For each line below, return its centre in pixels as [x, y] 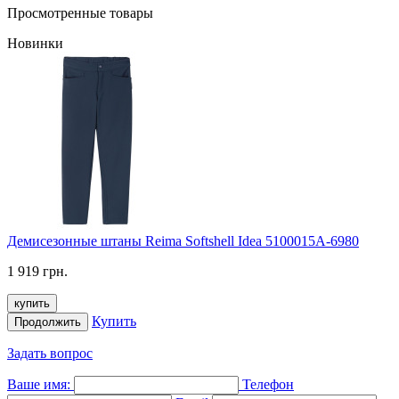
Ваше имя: [39, 384]
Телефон [268, 384]
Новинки [35, 43]
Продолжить [48, 322]
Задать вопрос [50, 353]
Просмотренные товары [80, 12]
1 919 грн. [37, 271]
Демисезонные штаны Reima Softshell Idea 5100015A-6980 [183, 240]
